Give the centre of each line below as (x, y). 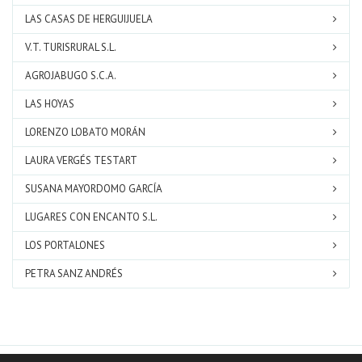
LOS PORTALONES (65, 246)
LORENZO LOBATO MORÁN (85, 133)
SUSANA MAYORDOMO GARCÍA (94, 189)
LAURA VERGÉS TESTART (81, 161)
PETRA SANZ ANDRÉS (74, 274)
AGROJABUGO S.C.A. (71, 76)
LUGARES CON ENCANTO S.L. (91, 217)
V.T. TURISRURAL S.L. (71, 48)
